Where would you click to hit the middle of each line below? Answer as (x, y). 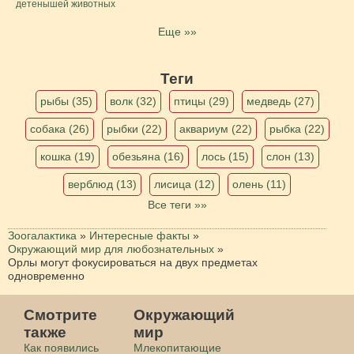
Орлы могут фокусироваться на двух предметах (133, 262)
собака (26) (59, 128)
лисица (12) (185, 184)
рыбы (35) (66, 101)
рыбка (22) (297, 128)
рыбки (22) (134, 128)
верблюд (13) (102, 184)
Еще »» (177, 31)
